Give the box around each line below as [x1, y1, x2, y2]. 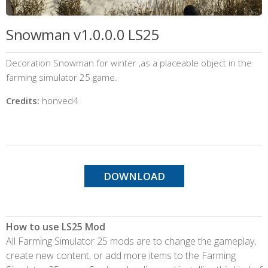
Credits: [6, 94, 39, 106]
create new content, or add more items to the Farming [6, 248, 236, 262]
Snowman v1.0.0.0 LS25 [6, 24, 159, 44]
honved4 [39, 94, 78, 106]
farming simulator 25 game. [6, 71, 117, 83]
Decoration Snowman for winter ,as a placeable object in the [6, 56, 252, 69]
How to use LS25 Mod [6, 220, 105, 233]
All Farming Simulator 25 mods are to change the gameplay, [6, 234, 256, 248]
